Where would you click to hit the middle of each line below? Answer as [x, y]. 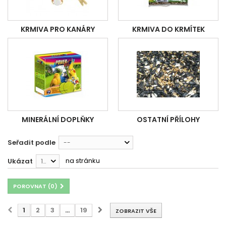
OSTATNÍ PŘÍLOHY [168, 120]
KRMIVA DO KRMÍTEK [168, 30]
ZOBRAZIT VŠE [136, 211]
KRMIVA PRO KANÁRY [58, 30]
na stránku [83, 161]
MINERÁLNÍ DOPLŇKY [58, 120]
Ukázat [20, 161]
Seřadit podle [32, 143]
